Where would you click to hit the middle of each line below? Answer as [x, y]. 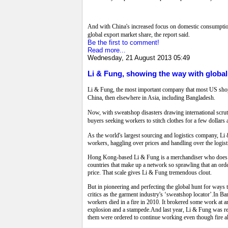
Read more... [107, 50]
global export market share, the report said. [139, 34]
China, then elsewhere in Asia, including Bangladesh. [151, 98]
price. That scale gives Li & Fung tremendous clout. [150, 173]
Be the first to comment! [123, 42]
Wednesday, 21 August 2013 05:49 [139, 58]
